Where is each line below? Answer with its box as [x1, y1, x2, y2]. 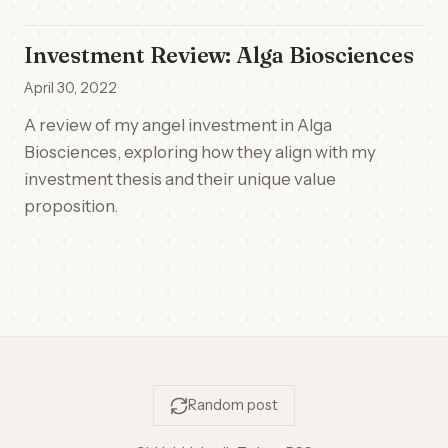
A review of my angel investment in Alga [24, 115, 332, 135]
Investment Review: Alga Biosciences [24, 41, 414, 69]
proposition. [24, 196, 118, 216]
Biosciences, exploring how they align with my [24, 142, 376, 162]
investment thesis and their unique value [24, 169, 336, 189]
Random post [188, 396, 278, 414]
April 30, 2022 [24, 79, 117, 97]
